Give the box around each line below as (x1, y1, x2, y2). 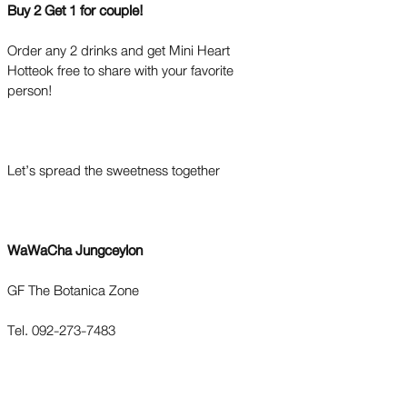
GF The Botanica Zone (7, 277, 139, 303)
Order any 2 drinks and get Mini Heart (7, 37, 230, 64)
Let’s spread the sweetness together (7, 157, 222, 184)
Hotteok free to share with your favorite (7, 57, 233, 84)
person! (7, 77, 53, 104)
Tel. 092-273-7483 (7, 317, 115, 343)
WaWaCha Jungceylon (7, 237, 143, 263)
